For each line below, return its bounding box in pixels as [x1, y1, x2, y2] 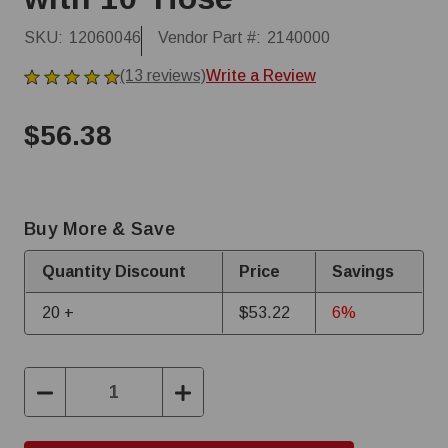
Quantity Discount [42, 263, 186, 280]
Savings [332, 263, 394, 280]
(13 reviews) [120, 67, 206, 84]
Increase [175, 383, 243, 400]
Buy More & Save [24, 219, 175, 239]
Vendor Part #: [158, 29, 261, 46]
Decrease [37, 383, 113, 400]
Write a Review [206, 67, 316, 84]
